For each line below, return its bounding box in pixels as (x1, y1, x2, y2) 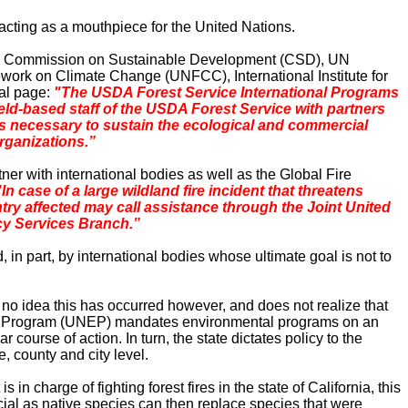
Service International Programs (181, 85, 399, 100)
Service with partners (236, 101, 385, 117)
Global (280, 167, 322, 182)
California (308, 380, 371, 395)
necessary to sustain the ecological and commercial (6, 117, 368, 133)
